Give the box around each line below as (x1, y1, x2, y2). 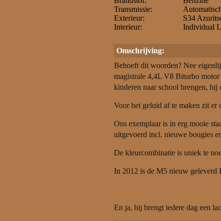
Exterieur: (114, 14, 145, 22)
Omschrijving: (116, 46, 164, 55)
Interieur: (114, 23, 142, 31)
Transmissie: (114, 5, 152, 13)
